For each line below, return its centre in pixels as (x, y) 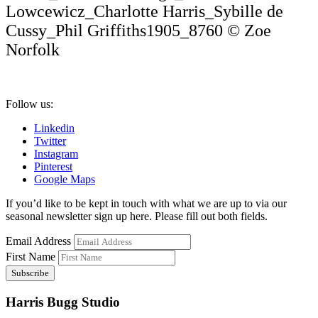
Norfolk (33, 49)
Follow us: (29, 104)
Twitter (50, 141)
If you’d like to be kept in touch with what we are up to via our (146, 203)
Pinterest (53, 166)
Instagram (56, 153)
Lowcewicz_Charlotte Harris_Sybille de (144, 11)
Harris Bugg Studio (63, 302)
